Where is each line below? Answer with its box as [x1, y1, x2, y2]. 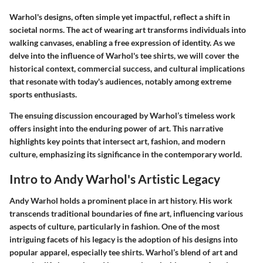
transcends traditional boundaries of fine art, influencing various [9, 208, 243, 218]
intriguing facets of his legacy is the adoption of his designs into [9, 234, 238, 244]
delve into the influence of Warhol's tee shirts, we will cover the [9, 50, 239, 60]
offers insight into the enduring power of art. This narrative [9, 123, 223, 133]
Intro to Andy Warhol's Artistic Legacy [9, 171, 220, 186]
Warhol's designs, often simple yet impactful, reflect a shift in [9, 11, 230, 22]
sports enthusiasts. [9, 89, 77, 99]
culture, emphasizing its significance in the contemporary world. [9, 149, 242, 159]
